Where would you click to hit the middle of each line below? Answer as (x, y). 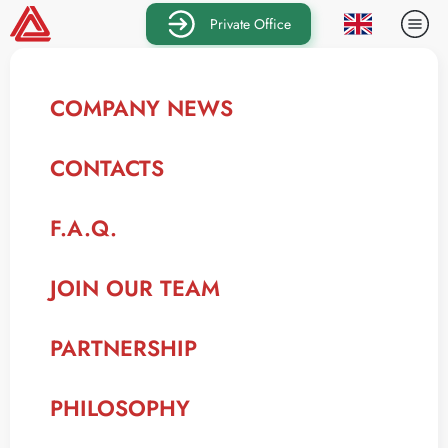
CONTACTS (107, 168)
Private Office (250, 24)
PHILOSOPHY (120, 408)
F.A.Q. (83, 228)
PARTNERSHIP (123, 348)
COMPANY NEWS (141, 108)
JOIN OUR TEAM (135, 288)
